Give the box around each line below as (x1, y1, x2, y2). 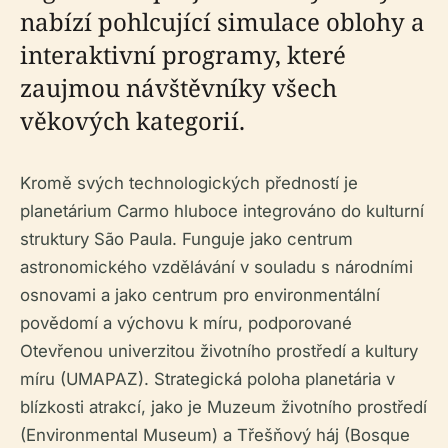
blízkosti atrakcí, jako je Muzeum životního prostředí (20, 397, 427, 417)
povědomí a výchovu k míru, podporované (20, 313, 352, 333)
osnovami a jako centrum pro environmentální (20, 285, 380, 305)
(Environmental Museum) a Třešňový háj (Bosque (20, 425, 410, 445)
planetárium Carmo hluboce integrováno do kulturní (20, 201, 424, 221)
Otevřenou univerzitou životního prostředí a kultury (20, 341, 418, 361)
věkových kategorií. (20, 104, 245, 137)
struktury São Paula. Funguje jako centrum (20, 229, 353, 249)
